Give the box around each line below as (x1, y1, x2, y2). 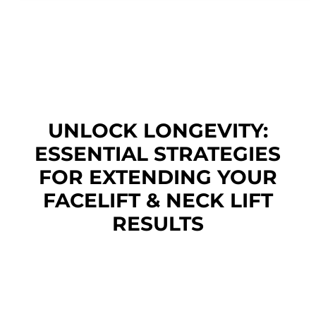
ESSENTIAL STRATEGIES (35, 141, 281, 166)
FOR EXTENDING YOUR (38, 164, 277, 189)
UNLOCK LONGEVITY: (47, 118, 268, 142)
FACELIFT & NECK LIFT (42, 188, 273, 212)
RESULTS (111, 211, 204, 236)
